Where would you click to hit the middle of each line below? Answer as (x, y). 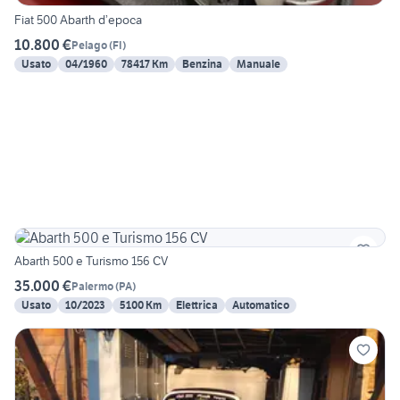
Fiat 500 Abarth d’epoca (78, 20)
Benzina (202, 64)
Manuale (258, 64)
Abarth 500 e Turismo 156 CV (91, 261)
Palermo (92, 286)
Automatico (261, 305)
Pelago (89, 45)
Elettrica (197, 305)
